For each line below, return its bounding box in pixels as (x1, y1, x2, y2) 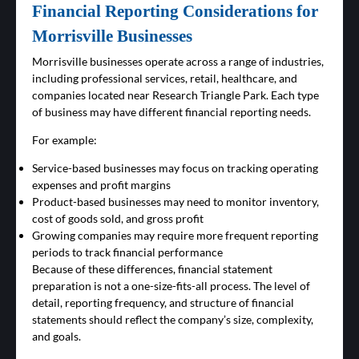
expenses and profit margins (32, 178, 171, 192)
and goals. (32, 329, 81, 344)
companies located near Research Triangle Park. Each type (32, 88, 319, 103)
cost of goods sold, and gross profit (32, 212, 204, 226)
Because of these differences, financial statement (32, 262, 272, 276)
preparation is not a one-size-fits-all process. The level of (32, 279, 310, 293)
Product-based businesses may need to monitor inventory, (32, 195, 319, 209)
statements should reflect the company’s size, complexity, (32, 313, 313, 327)
